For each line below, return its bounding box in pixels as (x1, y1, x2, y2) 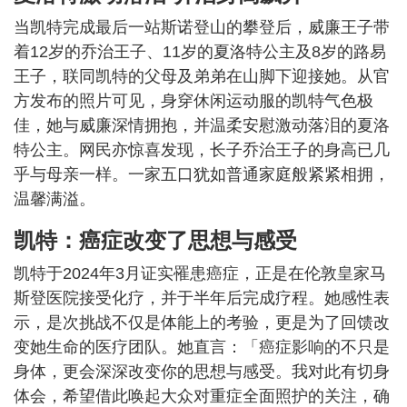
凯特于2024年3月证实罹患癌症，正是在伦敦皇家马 (14, 264, 386, 283)
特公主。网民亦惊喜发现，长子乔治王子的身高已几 (14, 141, 390, 160)
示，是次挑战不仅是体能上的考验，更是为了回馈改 (14, 313, 390, 333)
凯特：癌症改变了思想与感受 (14, 228, 297, 253)
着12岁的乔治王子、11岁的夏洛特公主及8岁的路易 (14, 43, 386, 62)
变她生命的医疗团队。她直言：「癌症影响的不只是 (14, 338, 390, 357)
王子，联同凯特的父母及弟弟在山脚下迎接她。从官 (14, 67, 390, 86)
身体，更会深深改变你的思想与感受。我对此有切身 (14, 362, 390, 382)
